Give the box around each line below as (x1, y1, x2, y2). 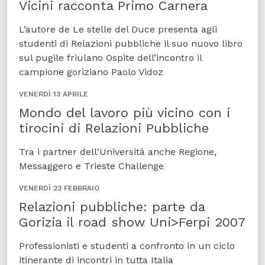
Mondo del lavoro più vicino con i (19, 105, 230, 120)
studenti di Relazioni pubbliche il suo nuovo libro (19, 38, 243, 49)
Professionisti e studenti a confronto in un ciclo (19, 240, 235, 251)
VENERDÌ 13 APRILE (19, 90, 88, 98)
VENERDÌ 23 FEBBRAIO (19, 184, 99, 192)
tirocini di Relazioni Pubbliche (19, 121, 209, 135)
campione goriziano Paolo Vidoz (19, 66, 163, 77)
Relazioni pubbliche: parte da (19, 199, 205, 214)
